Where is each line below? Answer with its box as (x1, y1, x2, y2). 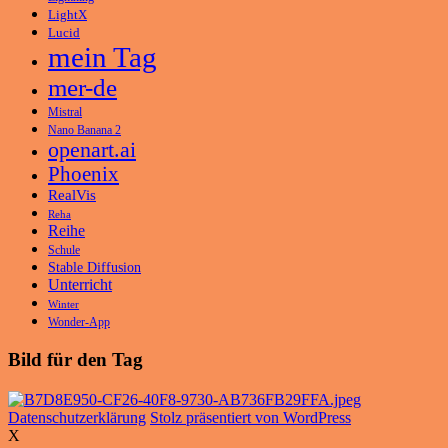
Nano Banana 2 (48, 122, 121, 137)
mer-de (48, 73, 117, 101)
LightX (48, 7, 87, 22)
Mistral (48, 104, 82, 119)
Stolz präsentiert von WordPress (150, 409, 351, 427)
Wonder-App (48, 315, 110, 329)
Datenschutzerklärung (8, 409, 146, 427)
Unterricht (48, 275, 112, 293)
